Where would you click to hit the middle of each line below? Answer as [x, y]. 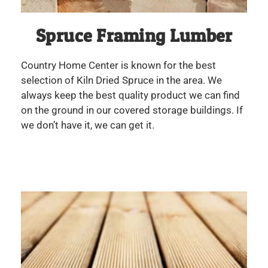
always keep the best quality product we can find [130, 95]
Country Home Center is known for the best [118, 66]
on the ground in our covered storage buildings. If [132, 110]
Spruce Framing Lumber [134, 36]
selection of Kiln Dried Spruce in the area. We [121, 80]
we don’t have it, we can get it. [88, 125]
